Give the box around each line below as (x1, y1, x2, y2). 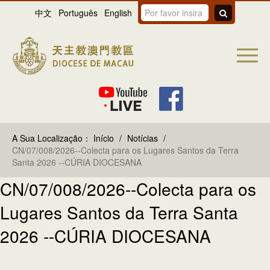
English (104, 7, 132, 19)
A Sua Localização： (12, 131, 91, 144)
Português (58, 7, 98, 19)
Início (93, 131, 114, 144)
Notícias (127, 131, 158, 144)
